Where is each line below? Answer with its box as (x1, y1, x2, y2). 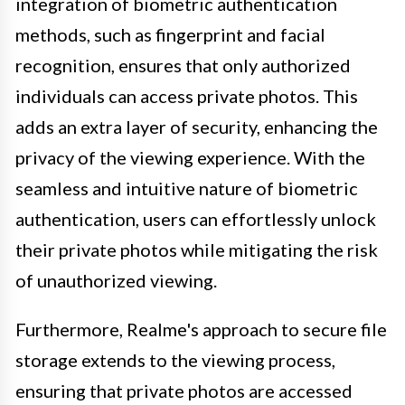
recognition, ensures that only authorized (15, 53, 351, 76)
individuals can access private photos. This (15, 84, 358, 107)
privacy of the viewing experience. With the (15, 146, 365, 168)
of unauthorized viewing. (15, 268, 217, 291)
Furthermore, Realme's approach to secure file (15, 317, 387, 340)
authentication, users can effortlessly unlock (15, 207, 376, 230)
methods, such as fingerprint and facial (15, 23, 325, 45)
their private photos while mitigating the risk (15, 238, 378, 260)
